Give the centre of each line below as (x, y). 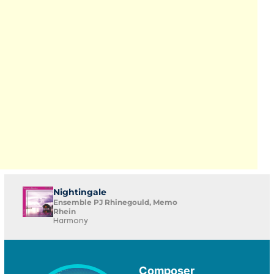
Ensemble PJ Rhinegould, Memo (115, 202)
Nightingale (80, 192)
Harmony (71, 221)
